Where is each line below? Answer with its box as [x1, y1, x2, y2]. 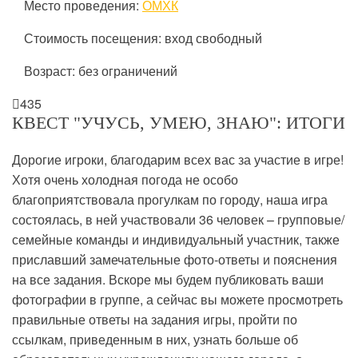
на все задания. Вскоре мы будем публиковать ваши [12, 270, 324, 288]
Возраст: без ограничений [24, 62, 177, 80]
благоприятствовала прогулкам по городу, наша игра [12, 190, 328, 209]
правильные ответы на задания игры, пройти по [12, 310, 297, 328]
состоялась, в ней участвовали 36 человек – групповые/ [12, 210, 344, 229]
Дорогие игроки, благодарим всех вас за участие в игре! [12, 150, 344, 169]
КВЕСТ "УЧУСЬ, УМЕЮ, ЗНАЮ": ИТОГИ [12, 113, 345, 133]
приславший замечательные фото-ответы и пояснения [12, 250, 337, 268]
